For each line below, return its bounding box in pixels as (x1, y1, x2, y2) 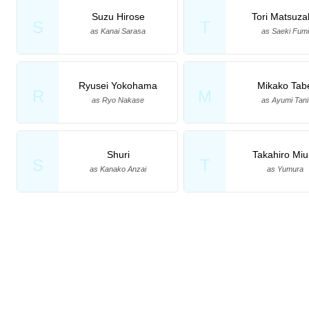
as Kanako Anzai (90, 164, 146, 173)
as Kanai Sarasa (90, 26, 146, 35)
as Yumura (266, 164, 303, 173)
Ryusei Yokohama (79, 79, 157, 91)
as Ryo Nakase (92, 95, 144, 104)
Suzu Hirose (91, 10, 145, 22)
